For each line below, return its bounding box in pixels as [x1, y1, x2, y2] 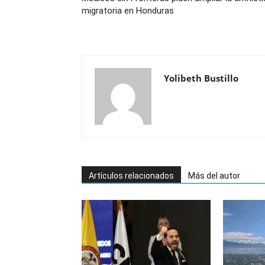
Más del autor [188, 171, 240, 180]
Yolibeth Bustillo [164, 72, 238, 84]
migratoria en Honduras [82, 5, 174, 16]
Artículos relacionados [89, 171, 174, 180]
